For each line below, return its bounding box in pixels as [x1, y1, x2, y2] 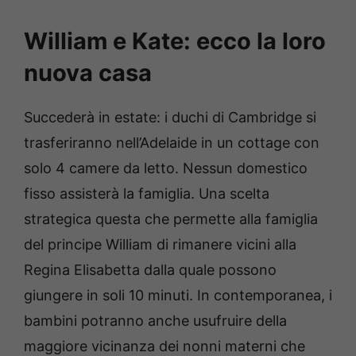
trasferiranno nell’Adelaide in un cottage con [24, 133, 319, 151]
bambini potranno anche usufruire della [24, 311, 287, 329]
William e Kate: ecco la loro [24, 26, 326, 55]
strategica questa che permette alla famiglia [24, 210, 318, 227]
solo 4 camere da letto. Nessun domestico [24, 159, 308, 176]
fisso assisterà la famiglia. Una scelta [24, 184, 269, 202]
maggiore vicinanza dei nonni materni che [24, 337, 305, 354]
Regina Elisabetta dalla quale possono [24, 261, 277, 278]
